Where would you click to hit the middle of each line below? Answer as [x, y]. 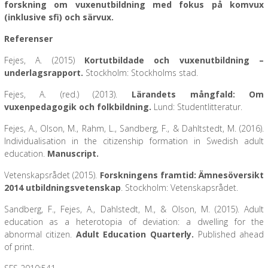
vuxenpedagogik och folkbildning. [77, 107]
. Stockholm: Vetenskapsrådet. [179, 188]
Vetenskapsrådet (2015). [52, 175]
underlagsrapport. [43, 73]
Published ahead [231, 234]
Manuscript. [73, 153]
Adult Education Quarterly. [137, 234]
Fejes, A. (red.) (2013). [68, 94]
